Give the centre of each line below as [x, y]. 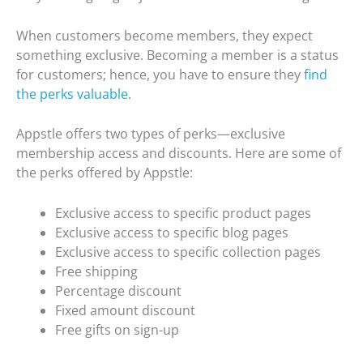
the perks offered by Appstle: [105, 173]
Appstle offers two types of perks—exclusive [151, 134]
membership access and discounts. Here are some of [179, 154]
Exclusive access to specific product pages [183, 213]
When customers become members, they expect [164, 35]
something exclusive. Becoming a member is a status [177, 55]
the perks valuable [72, 94]
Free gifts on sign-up [117, 329]
